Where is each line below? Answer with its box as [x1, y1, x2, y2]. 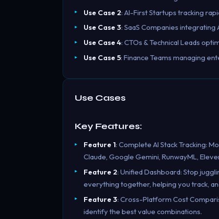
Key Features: [75, 120, 142, 131]
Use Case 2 [83, 7, 121, 17]
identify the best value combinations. [83, 206, 202, 216]
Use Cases [75, 92, 126, 104]
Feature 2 [83, 167, 117, 176]
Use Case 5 [83, 53, 121, 63]
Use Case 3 [83, 22, 121, 32]
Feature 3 [83, 194, 117, 204]
